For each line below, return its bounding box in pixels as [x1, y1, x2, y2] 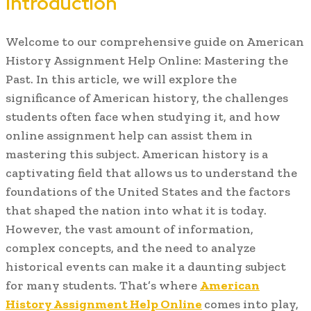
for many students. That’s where [6, 278, 200, 294]
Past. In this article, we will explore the [6, 72, 237, 87]
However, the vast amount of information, [6, 221, 253, 237]
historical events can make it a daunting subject [6, 259, 286, 275]
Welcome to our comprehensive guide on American [6, 34, 304, 50]
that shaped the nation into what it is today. [6, 203, 267, 219]
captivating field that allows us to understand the [6, 165, 297, 181]
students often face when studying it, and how [6, 109, 280, 125]
